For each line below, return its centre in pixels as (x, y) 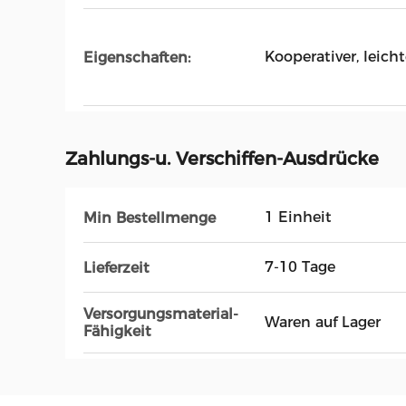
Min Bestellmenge (150, 217)
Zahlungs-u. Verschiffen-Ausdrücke (222, 159)
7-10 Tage (300, 267)
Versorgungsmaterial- (161, 314)
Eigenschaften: (137, 57)
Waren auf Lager (323, 322)
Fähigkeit (117, 331)
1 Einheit (298, 217)
